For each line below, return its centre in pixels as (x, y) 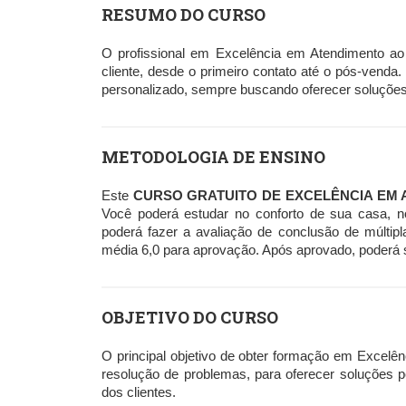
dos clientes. (139, 391)
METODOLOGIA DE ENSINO (213, 156)
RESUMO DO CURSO (184, 14)
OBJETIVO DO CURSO (190, 317)
